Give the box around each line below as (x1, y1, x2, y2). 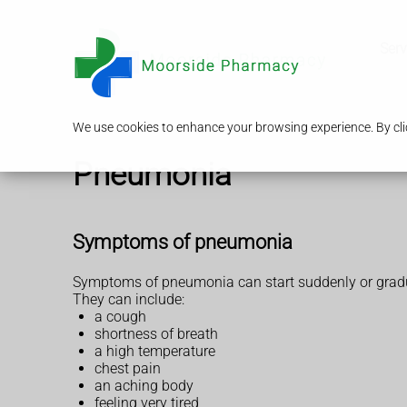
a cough (94, 307, 146, 325)
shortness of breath (94, 324, 218, 342)
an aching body (94, 376, 194, 394)
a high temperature (94, 342, 215, 360)
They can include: (73, 290, 184, 308)
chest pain (94, 359, 161, 377)
